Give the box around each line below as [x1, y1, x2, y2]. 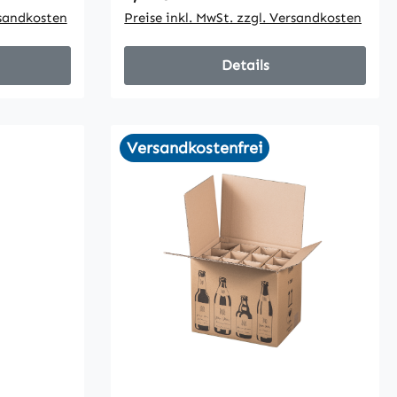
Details [221, 57, 269, 74]
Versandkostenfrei [127, 138, 263, 159]
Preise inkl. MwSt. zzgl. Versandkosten [124, 10, 362, 27]
